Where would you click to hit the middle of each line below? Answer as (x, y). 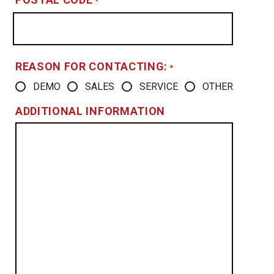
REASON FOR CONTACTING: (91, 67)
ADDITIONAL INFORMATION (90, 111)
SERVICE (158, 86)
